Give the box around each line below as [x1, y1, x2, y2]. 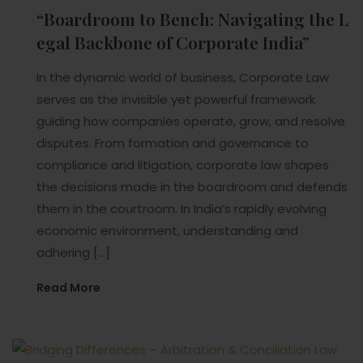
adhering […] [36, 244, 110, 262]
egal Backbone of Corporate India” [36, 31, 310, 54]
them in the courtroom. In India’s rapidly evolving [36, 200, 327, 218]
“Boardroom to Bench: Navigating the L [36, 7, 348, 31]
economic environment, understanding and [36, 222, 298, 240]
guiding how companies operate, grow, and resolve [36, 113, 345, 130]
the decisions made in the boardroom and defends [36, 178, 348, 196]
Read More [36, 280, 100, 297]
